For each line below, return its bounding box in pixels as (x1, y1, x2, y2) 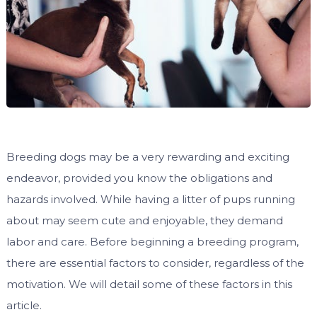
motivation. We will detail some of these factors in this (6, 277, 292, 292)
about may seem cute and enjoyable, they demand (6, 214, 283, 228)
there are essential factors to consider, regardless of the (6, 256, 304, 270)
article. (6, 299, 45, 313)
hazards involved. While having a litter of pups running (6, 192, 295, 207)
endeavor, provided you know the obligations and (6, 171, 272, 185)
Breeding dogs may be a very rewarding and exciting (6, 150, 289, 164)
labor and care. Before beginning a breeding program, (6, 235, 299, 249)
